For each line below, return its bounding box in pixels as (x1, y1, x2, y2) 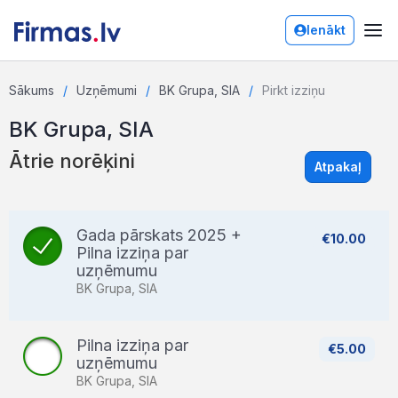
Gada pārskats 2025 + (76, 226, 242, 244)
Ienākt (306, 22, 346, 37)
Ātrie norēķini (9, 149, 135, 172)
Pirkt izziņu (262, 83, 325, 98)
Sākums (9, 83, 54, 98)
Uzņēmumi (76, 83, 137, 98)
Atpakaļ (314, 159, 362, 174)
